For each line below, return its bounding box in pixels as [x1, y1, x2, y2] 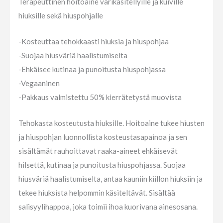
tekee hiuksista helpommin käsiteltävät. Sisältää [18, 188, 175, 197]
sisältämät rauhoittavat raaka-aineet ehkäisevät [18, 146, 178, 155]
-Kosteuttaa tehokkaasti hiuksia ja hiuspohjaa [18, 37, 169, 46]
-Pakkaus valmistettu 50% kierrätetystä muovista [18, 93, 182, 102]
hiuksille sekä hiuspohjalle [18, 11, 103, 20]
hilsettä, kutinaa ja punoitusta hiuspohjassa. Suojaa [18, 160, 186, 169]
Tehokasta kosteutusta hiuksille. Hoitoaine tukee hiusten [18, 118, 205, 127]
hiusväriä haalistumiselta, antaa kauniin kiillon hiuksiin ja [18, 174, 203, 183]
